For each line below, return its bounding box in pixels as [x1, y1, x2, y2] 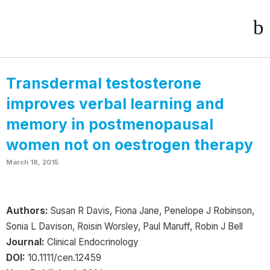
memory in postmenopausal [6, 115, 213, 133]
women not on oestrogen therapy [6, 136, 253, 154]
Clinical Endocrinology [45, 236, 139, 248]
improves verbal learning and [6, 95, 224, 113]
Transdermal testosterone [6, 74, 201, 92]
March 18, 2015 [6, 158, 58, 166]
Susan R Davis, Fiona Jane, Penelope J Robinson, [48, 205, 254, 216]
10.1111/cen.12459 [25, 252, 101, 263]
